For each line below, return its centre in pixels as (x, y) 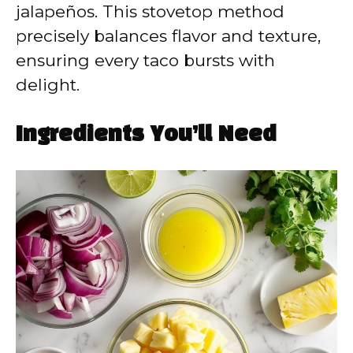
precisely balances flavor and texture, (168, 35)
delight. (48, 84)
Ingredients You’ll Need (146, 136)
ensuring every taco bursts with (145, 60)
